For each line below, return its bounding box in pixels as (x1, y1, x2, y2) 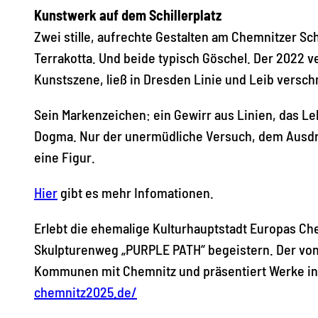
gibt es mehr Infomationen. (57, 183, 214, 201)
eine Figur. (34, 148, 95, 165)
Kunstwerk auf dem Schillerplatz (34, 6, 221, 23)
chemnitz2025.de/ (34, 283, 137, 300)
